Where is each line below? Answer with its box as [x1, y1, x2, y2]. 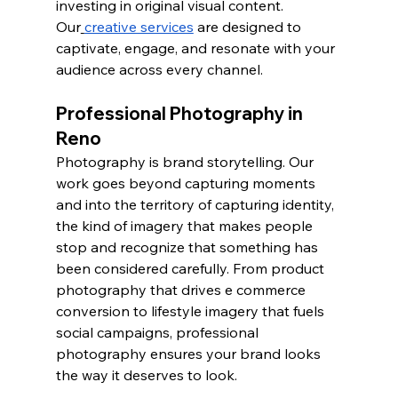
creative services [84, 18, 194, 36]
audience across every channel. [55, 60, 263, 79]
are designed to [193, 18, 305, 36]
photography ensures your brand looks [55, 345, 324, 363]
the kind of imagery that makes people [55, 217, 316, 235]
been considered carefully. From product [55, 259, 328, 278]
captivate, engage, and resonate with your [55, 39, 338, 58]
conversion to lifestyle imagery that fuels [55, 302, 328, 321]
